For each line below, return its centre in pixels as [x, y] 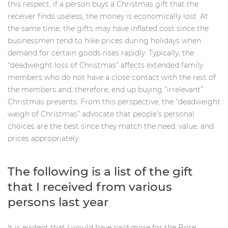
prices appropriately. [44, 138]
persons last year [58, 202]
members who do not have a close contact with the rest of [112, 77]
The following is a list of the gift [100, 171]
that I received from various [90, 187]
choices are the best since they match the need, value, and [111, 126]
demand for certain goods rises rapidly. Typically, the [101, 53]
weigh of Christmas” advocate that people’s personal [101, 114]
